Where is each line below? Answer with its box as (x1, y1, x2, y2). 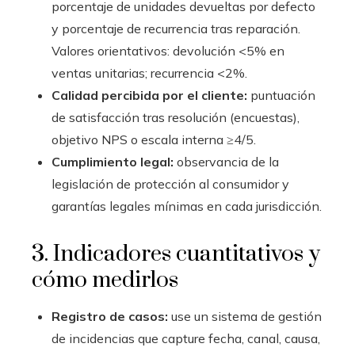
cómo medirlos (32, 266, 178, 294)
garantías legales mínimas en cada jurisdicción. (52, 198, 322, 214)
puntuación (247, 87, 315, 103)
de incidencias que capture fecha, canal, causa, (52, 330, 320, 346)
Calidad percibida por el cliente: (52, 87, 247, 103)
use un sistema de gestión (168, 308, 322, 324)
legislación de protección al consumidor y (52, 176, 289, 192)
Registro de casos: (52, 308, 168, 324)
